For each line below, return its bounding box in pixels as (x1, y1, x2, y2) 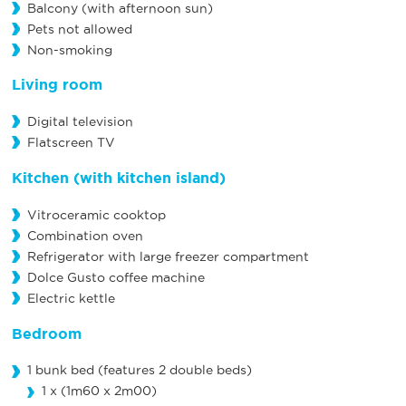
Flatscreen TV (26, 136, 115, 150)
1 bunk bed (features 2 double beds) (26, 363, 252, 378)
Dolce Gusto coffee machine (26, 270, 205, 285)
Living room (12, 76, 103, 93)
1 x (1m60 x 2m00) (42, 384, 158, 399)
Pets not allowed (26, 22, 132, 36)
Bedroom (12, 324, 82, 342)
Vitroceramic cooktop (26, 208, 166, 222)
